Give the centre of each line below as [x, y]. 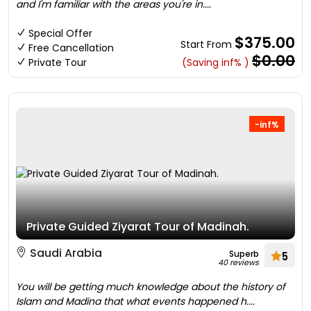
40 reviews [238, 262]
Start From [208, 44]
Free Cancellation [71, 48]
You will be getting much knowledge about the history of [151, 287]
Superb [244, 254]
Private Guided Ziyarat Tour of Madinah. [138, 227]
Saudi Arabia [65, 253]
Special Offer [60, 33]
